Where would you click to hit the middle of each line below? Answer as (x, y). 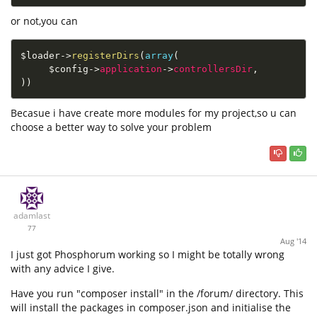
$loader (40, 56)
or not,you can (44, 21)
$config (69, 69)
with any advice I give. (63, 268)
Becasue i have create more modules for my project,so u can (154, 113)
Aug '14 (293, 241)
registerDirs (105, 56)
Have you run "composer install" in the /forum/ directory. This (157, 293)
